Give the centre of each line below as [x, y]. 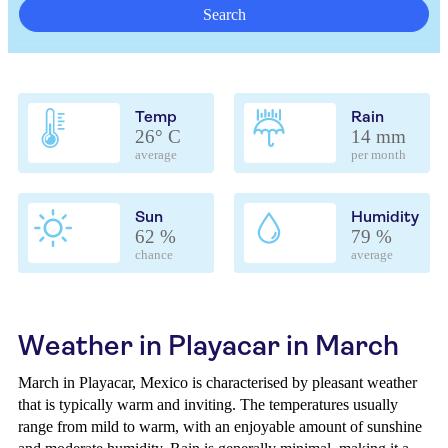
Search [224, 14]
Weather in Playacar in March [208, 345]
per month [378, 155]
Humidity [385, 216]
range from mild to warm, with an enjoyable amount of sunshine [220, 426]
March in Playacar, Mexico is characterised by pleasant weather [217, 382]
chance [154, 255]
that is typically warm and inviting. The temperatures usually [208, 404]
